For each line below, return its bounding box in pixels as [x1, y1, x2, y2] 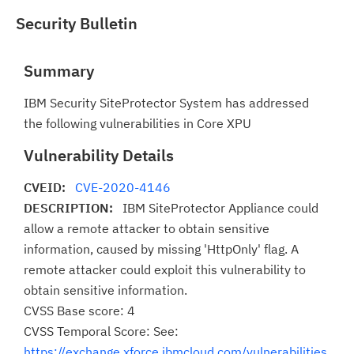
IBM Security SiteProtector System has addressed [24, 95, 309, 111]
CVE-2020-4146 [75, 179, 171, 195]
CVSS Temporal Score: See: [24, 323, 179, 339]
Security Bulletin [16, 13, 137, 34]
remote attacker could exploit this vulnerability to [24, 262, 306, 277]
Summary [24, 60, 94, 81]
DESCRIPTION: [24, 200, 122, 216]
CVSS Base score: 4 [24, 303, 135, 318]
